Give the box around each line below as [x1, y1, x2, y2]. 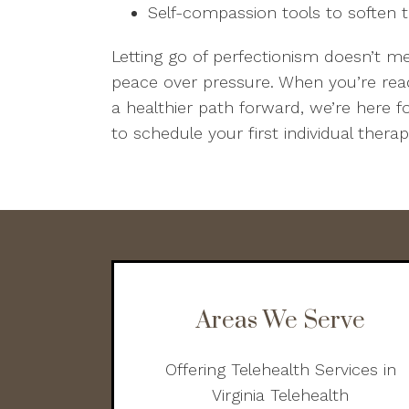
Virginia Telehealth [212, 385, 350, 404]
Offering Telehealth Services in [164, 360, 396, 379]
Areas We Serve [195, 306, 365, 336]
